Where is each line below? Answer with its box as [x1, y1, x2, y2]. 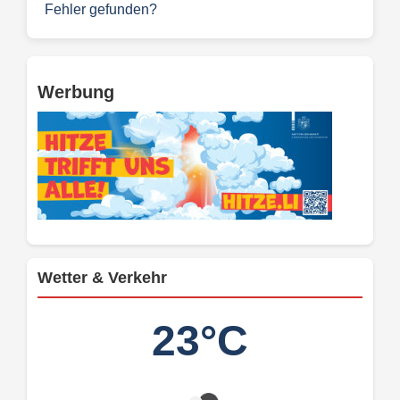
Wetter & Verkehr [37, 269, 167, 287]
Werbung [37, 82, 114, 103]
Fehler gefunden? [45, 2, 157, 18]
